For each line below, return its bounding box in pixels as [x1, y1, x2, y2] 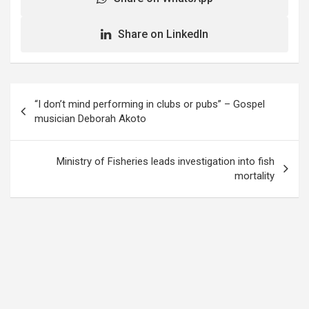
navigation [10, 105, 90, 126]
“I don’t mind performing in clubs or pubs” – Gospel [34, 97, 265, 110]
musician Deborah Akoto [34, 112, 146, 125]
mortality [235, 169, 275, 182]
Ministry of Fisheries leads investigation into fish [57, 154, 275, 168]
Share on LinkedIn [118, 27, 208, 41]
